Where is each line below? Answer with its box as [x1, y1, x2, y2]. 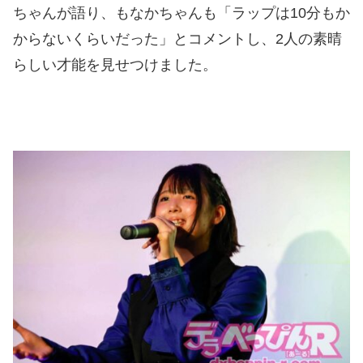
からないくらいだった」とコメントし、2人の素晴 [13, 31, 342, 48]
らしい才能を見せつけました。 [13, 57, 217, 74]
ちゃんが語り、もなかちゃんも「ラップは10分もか [13, 5, 350, 22]
